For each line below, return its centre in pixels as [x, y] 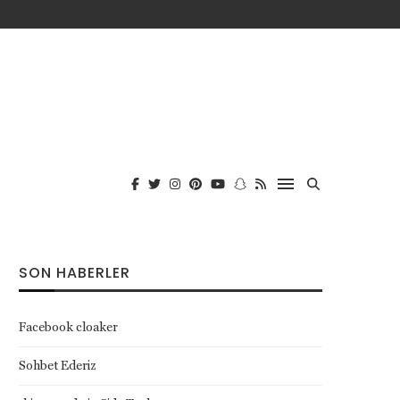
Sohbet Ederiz [58, 365]
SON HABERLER [75, 273]
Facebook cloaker [68, 327]
